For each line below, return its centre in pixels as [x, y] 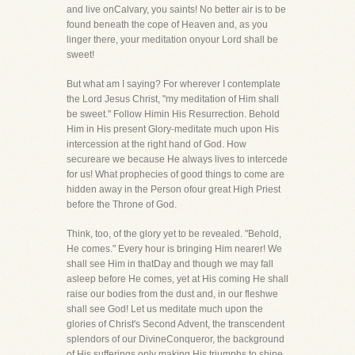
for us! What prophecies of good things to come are [176, 174]
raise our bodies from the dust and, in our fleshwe [172, 294]
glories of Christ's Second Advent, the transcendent [176, 324]
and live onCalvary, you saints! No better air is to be [176, 10]
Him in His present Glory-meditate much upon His [173, 129]
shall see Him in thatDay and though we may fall [170, 264]
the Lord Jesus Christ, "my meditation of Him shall [173, 99]
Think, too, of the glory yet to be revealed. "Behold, [174, 234]
